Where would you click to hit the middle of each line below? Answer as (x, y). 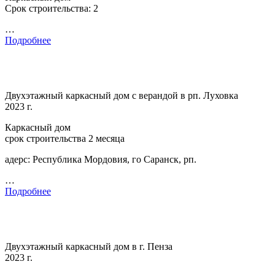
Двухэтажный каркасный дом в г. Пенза (89, 247)
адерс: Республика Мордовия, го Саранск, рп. (101, 160)
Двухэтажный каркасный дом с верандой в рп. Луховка (122, 96)
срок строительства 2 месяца (65, 139)
